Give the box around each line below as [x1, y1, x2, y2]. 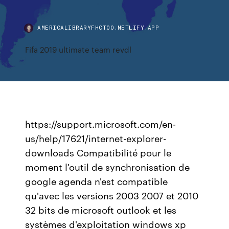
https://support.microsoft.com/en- [25, 117, 176, 130]
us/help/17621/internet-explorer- [25, 131, 167, 145]
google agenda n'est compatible [25, 174, 168, 188]
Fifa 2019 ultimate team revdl [25, 44, 132, 55]
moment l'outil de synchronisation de [25, 160, 190, 173]
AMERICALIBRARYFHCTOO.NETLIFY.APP [37, 24, 159, 31]
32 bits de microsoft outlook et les [25, 203, 177, 216]
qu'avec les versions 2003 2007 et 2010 [25, 189, 199, 202]
